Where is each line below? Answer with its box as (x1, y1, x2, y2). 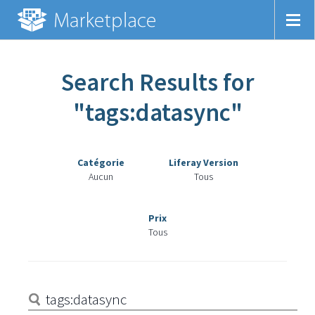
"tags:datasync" (72, 97, 243, 128)
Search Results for (60, 67, 255, 98)
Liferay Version (168, 155, 238, 169)
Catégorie (77, 155, 124, 169)
